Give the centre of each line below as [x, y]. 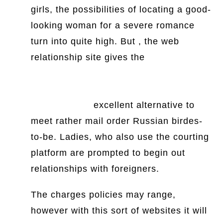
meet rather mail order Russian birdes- [117, 121]
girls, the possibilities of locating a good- [121, 9]
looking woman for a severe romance [113, 25]
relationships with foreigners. [95, 169]
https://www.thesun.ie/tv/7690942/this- [116, 73]
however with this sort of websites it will [119, 211]
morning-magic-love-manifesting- [104, 89]
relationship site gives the [88, 57]
